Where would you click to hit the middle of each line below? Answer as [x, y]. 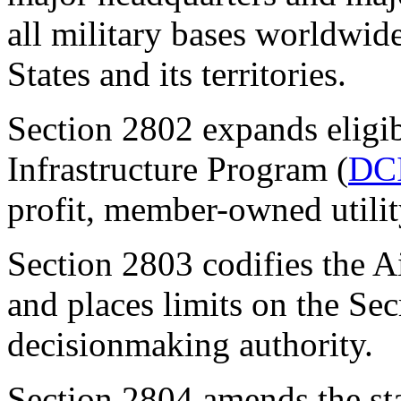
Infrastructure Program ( [178, 168]
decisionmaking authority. [190, 344]
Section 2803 [100, 263]
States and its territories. [177, 73]
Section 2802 [100, 128]
